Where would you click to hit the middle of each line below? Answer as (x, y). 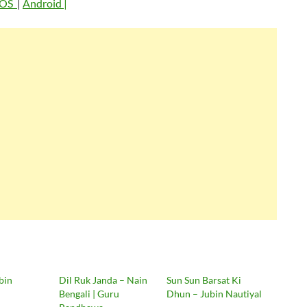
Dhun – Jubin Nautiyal (214, 293)
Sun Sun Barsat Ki (204, 280)
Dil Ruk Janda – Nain (103, 280)
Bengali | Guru (89, 293)
